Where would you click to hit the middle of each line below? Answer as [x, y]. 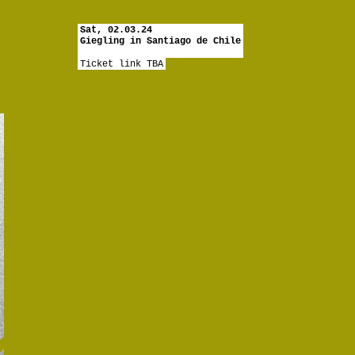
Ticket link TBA [122, 64]
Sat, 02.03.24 [116, 30]
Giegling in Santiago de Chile [160, 41]
